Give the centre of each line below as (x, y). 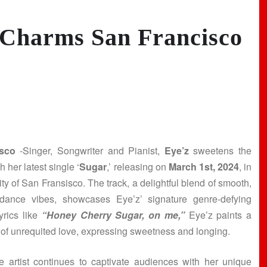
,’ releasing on (138, 167)
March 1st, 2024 (204, 167)
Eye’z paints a (218, 215)
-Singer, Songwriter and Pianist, (90, 151)
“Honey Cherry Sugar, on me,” (113, 215)
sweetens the (220, 151)
